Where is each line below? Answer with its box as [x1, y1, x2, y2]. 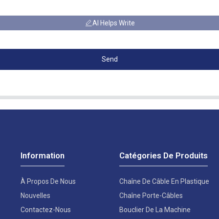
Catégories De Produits [119, 150, 208, 160]
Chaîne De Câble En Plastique [119, 177, 209, 185]
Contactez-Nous [21, 205, 71, 214]
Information [21, 150, 65, 160]
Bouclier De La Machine [119, 205, 191, 214]
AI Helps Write [92, 19, 135, 27]
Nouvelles [21, 191, 51, 199]
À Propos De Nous [21, 177, 76, 185]
